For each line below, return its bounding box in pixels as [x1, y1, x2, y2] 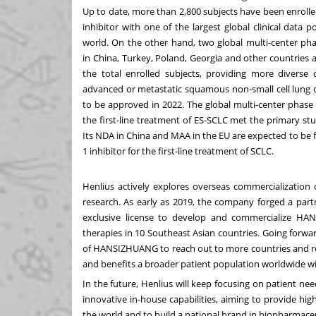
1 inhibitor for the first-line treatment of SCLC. [83, 144, 274, 157]
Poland [155, 51, 186, 64]
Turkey [121, 51, 151, 64]
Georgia [190, 51, 222, 64]
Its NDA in [83, 128, 127, 142]
